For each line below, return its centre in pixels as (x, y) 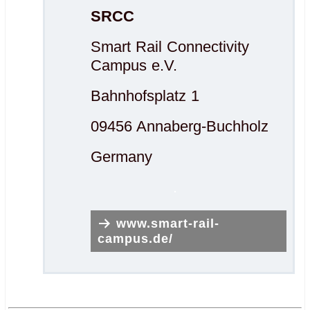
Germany (122, 157)
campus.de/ (136, 239)
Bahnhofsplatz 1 (145, 96)
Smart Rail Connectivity (170, 47)
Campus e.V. (134, 65)
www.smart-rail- (168, 224)
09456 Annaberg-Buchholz (180, 126)
